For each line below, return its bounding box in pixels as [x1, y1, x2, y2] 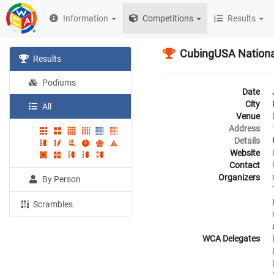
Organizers [218, 172, 260, 182]
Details [234, 136, 260, 146]
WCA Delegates [202, 234, 260, 243]
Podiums [40, 78, 76, 87]
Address [229, 124, 260, 133]
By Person [40, 174, 81, 185]
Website [230, 148, 260, 158]
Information [63, 13, 109, 23]
